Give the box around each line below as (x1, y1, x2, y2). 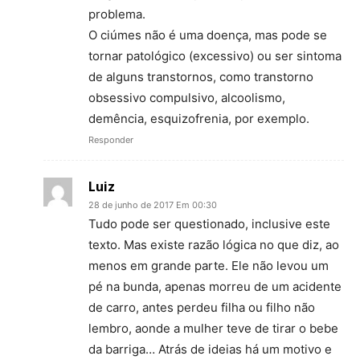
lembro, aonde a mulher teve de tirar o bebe (88, 321, 338, 337)
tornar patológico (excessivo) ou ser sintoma (88, 48, 342, 64)
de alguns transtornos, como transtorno (88, 69, 313, 85)
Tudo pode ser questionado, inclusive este (88, 216, 330, 232)
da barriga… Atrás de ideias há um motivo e (88, 342, 332, 358)
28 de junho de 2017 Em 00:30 (88, 199, 217, 211)
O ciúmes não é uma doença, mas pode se (88, 27, 327, 43)
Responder (88, 134, 133, 146)
